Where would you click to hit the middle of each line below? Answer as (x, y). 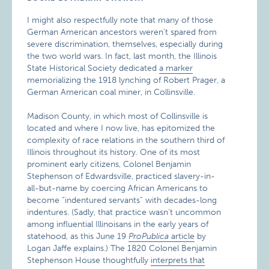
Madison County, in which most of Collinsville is (118, 116)
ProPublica (149, 237)
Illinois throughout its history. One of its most (114, 153)
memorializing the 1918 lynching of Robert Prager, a (126, 80)
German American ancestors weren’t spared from (122, 32)
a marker (176, 68)
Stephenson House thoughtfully (89, 261)
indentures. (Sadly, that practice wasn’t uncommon (124, 213)
